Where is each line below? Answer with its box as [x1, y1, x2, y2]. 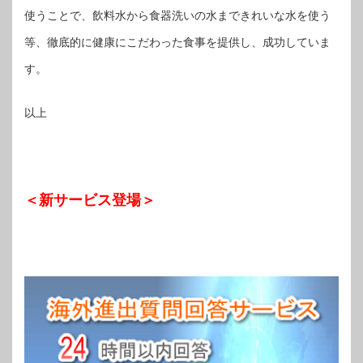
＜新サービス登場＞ [24, 192, 156, 208]
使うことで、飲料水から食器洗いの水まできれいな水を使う [24, 9, 331, 22]
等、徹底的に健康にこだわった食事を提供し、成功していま [24, 36, 331, 49]
